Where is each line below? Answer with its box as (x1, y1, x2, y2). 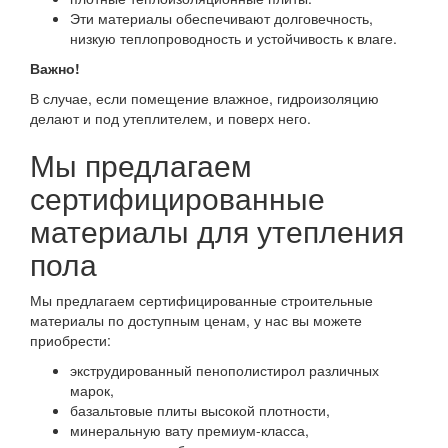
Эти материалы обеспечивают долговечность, (70, 8, 373, 28)
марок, (70, 380, 114, 400)
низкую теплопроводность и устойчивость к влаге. (70, 28, 397, 48)
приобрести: (30, 330, 111, 350)
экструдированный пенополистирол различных (70, 360, 379, 380)
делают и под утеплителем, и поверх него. (30, 108, 311, 128)
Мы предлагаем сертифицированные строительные (30, 290, 373, 310)
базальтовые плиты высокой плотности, (70, 400, 330, 420)
